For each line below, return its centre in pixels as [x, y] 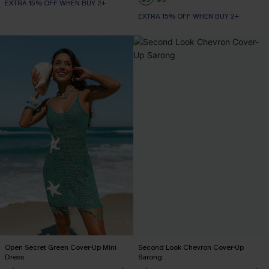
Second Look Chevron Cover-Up [191, 247]
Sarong [150, 257]
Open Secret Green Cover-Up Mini [61, 247]
